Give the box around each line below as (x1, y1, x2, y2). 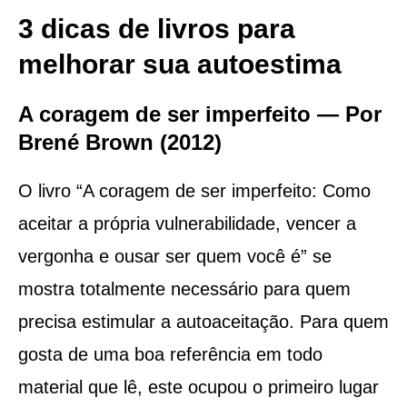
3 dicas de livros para (17, 13, 295, 44)
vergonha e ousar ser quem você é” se (17, 245, 332, 266)
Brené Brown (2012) (17, 129, 222, 154)
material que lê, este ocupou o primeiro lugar (17, 376, 379, 397)
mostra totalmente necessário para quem (17, 278, 351, 299)
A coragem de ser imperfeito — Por (17, 101, 382, 126)
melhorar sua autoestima (17, 48, 342, 79)
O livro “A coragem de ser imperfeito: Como (17, 180, 371, 201)
